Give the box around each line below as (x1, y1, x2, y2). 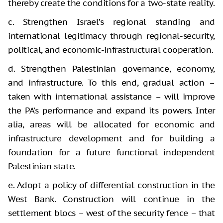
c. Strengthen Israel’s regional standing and (8, 16, 215, 28)
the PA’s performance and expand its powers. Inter (8, 105, 215, 116)
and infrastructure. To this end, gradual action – (8, 77, 215, 89)
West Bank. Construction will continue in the (8, 194, 215, 205)
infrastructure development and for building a (8, 133, 215, 144)
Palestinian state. (8, 161, 76, 172)
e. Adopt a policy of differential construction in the (8, 180, 215, 191)
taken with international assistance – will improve (8, 91, 215, 103)
